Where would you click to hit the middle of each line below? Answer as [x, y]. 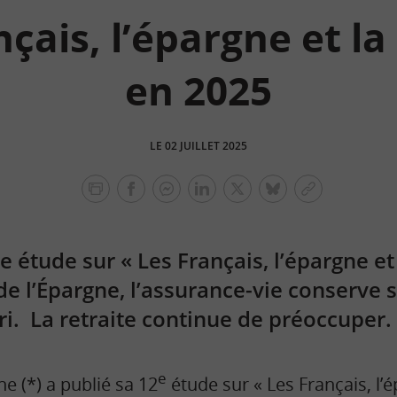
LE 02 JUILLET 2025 [198, 146]
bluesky [299, 197]
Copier [330, 197]
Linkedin [232, 197]
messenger [203, 217]
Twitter [262, 197]
